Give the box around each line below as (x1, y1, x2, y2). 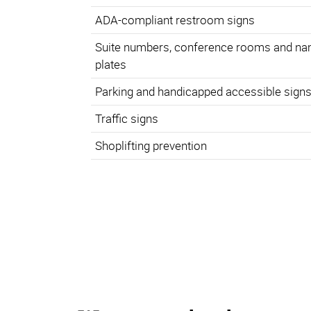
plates (95, 56, 127, 73)
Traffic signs (95, 110, 159, 127)
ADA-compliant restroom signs (95, 12, 255, 28)
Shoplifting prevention (95, 137, 208, 154)
